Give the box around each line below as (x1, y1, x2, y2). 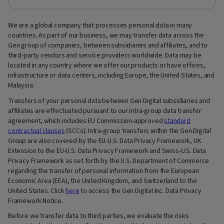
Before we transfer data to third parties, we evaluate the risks (8, 211, 189, 221)
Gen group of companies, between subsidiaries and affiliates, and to (8, 40, 207, 51)
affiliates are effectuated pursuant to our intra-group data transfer (8, 105, 201, 116)
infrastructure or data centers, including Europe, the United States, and (8, 70, 215, 81)
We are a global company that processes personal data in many (8, 20, 192, 31)
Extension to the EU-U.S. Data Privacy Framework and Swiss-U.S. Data (8, 145, 206, 156)
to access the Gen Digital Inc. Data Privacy (79, 185, 201, 196)
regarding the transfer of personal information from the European (8, 165, 199, 176)
